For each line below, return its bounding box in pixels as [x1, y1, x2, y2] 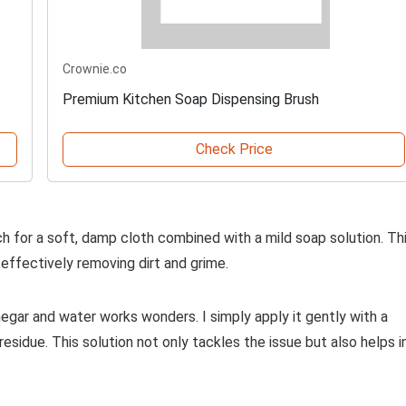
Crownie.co [63, 62, 127, 77]
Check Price [195, 140, 273, 159]
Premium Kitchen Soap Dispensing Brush [63, 91, 319, 109]
